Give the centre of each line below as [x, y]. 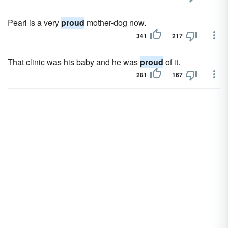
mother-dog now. [115, 23]
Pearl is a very [34, 23]
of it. [172, 62]
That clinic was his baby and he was [74, 62]
